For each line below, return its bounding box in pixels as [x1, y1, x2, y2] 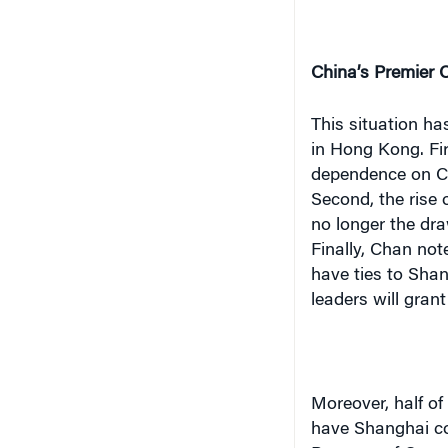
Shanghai [353, 421, 429, 439]
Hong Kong [329, 142, 420, 160]
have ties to [310, 267, 408, 285]
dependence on [310, 167, 436, 185]
